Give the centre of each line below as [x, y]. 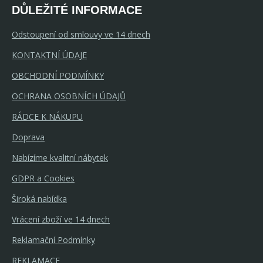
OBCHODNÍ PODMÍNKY [58, 75]
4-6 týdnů [220, 96]
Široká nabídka [39, 198]
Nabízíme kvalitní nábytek [60, 157]
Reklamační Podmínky [53, 240]
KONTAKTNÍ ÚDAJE [49, 55]
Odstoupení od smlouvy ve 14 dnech [81, 34]
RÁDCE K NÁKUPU [47, 116]
